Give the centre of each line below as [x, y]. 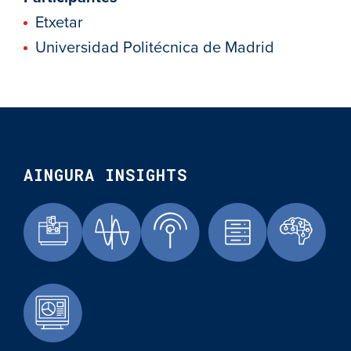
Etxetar [59, 23]
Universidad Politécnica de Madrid [155, 48]
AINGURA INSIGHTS [105, 175]
